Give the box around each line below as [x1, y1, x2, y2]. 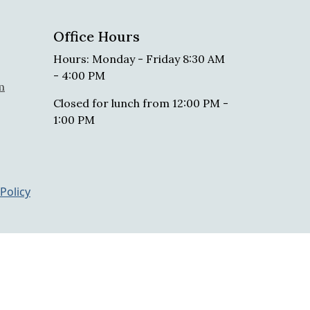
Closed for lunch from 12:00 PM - [53, 96, 228, 110]
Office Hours [53, 28, 140, 45]
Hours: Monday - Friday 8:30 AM [53, 52, 225, 66]
